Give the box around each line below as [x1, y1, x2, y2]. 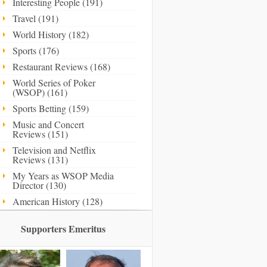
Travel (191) [13, 11, 58, 24]
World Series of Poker [13, 76, 95, 89]
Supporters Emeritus [21, 221, 105, 235]
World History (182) [13, 27, 89, 41]
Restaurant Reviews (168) [13, 60, 110, 73]
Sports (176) [13, 44, 59, 57]
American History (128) [13, 194, 103, 207]
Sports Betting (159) [13, 101, 89, 114]
